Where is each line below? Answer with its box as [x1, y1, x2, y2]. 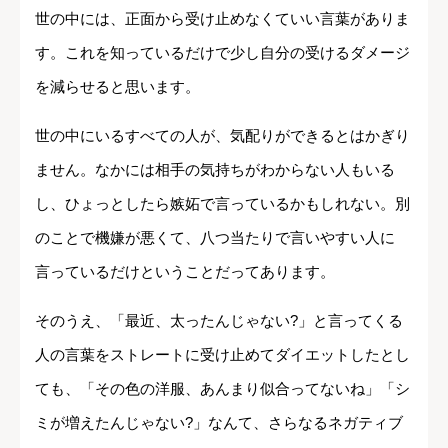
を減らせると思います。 [35, 77, 200, 95]
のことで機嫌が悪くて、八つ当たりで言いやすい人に [35, 228, 395, 246]
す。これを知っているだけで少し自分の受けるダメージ [35, 43, 410, 61]
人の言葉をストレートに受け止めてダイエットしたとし [35, 345, 410, 363]
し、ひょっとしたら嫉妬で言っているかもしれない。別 [35, 194, 410, 212]
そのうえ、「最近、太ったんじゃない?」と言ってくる [35, 311, 403, 329]
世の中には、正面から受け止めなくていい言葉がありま [35, 9, 410, 27]
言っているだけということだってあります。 [35, 262, 335, 280]
